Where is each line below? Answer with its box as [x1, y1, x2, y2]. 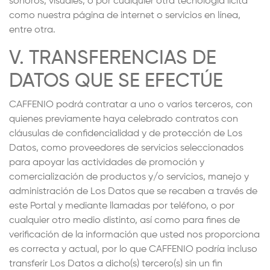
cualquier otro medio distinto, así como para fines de [9, 216, 240, 225]
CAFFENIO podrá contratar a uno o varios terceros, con [9, 100, 253, 110]
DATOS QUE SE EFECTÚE [9, 72, 223, 91]
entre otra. [9, 25, 55, 35]
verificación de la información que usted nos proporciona [9, 230, 260, 240]
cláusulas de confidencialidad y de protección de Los [9, 129, 242, 139]
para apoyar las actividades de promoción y [9, 158, 204, 168]
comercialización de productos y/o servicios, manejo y [9, 172, 249, 182]
